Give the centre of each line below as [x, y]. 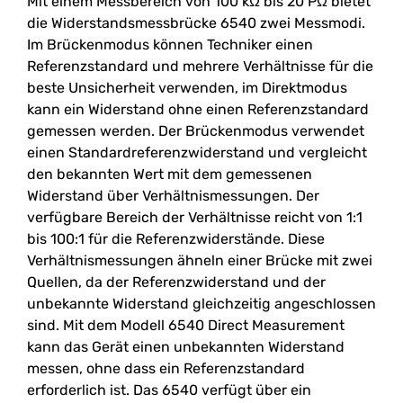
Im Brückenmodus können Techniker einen [170, 45]
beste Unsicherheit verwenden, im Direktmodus [187, 88]
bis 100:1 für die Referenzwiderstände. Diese [176, 239]
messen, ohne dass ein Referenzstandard [166, 368]
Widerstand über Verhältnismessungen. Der [173, 196]
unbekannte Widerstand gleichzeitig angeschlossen [201, 304]
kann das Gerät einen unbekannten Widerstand [186, 347]
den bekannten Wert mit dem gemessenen [170, 174]
